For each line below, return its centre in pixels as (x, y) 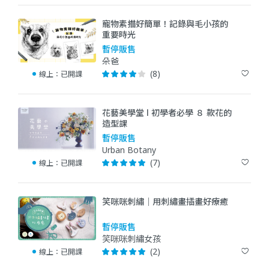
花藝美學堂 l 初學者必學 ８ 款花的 (167, 112)
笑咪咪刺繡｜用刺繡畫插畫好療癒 (165, 201)
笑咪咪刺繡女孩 (131, 238)
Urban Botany (129, 150)
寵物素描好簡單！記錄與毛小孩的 (165, 23)
